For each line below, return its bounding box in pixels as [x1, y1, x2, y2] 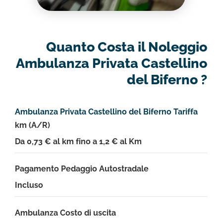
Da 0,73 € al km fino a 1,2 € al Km [15, 137, 142, 147]
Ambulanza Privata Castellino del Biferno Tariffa [15, 107, 198, 117]
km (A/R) [15, 120, 50, 130]
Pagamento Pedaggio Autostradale [15, 164, 149, 174]
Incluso [15, 180, 43, 190]
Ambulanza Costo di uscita [15, 208, 116, 218]
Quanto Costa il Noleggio [46, 39, 207, 55]
